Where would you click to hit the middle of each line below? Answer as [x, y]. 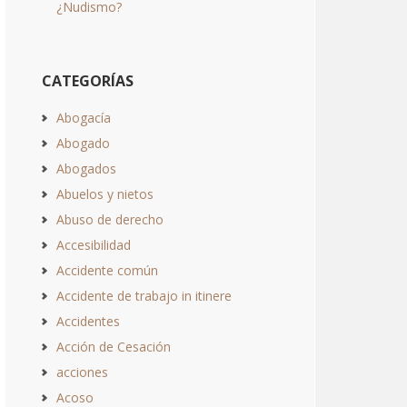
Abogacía [84, 118]
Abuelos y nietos [105, 194]
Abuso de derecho [110, 219]
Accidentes [88, 321]
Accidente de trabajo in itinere [144, 296]
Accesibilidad [94, 245]
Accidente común [107, 270]
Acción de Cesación [114, 347]
